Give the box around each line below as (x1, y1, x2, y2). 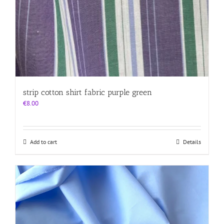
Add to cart (30, 138, 57, 146)
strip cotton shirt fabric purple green (23, 87, 152, 97)
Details (183, 138, 201, 146)
